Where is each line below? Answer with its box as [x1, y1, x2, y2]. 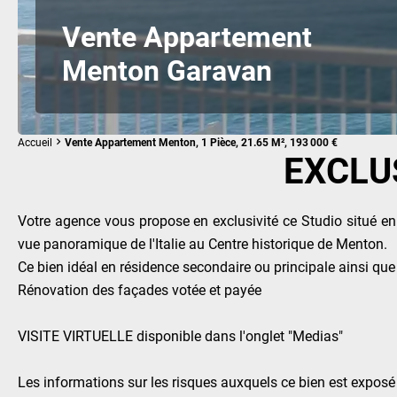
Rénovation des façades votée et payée [18, 280, 261, 299]
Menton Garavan [62, 51, 272, 89]
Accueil [18, 134, 52, 149]
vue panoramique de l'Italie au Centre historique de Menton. [18, 234, 387, 253]
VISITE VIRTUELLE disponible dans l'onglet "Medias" [18, 326, 343, 345]
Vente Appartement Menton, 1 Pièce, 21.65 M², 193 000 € [65, 135, 338, 149]
